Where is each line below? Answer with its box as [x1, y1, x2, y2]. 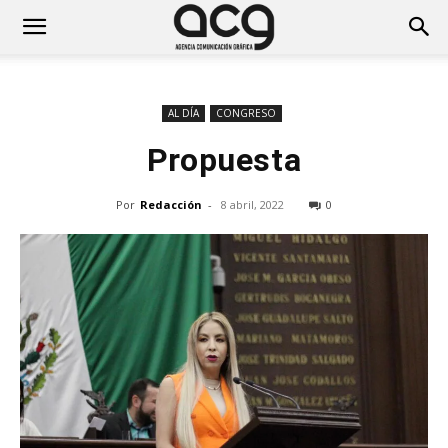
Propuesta [146, 141, 302, 179]
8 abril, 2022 [221, 197, 284, 212]
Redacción [140, 197, 202, 212]
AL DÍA [167, 106, 199, 120]
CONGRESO [215, 106, 276, 120]
